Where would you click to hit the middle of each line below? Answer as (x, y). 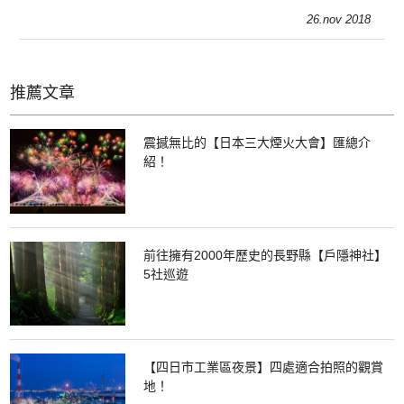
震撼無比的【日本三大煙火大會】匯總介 (257, 142)
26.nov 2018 (338, 19)
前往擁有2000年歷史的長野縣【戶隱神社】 (265, 255)
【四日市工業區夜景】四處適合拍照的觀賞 (263, 367)
